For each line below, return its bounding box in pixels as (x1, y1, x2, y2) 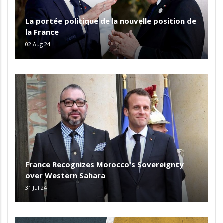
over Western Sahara (25, 170, 105, 180)
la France (25, 27, 59, 37)
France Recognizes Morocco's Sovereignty (25, 159, 184, 169)
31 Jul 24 (25, 183, 47, 191)
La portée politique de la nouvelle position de (25, 16, 196, 26)
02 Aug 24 (25, 40, 50, 48)
